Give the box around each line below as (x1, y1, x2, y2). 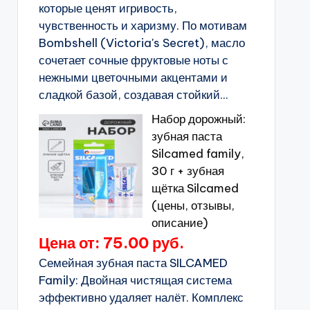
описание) (151, 215, 208, 230)
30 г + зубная (151, 163, 224, 179)
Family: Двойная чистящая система (38, 273, 232, 288)
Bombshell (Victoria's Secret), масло (38, 35, 245, 51)
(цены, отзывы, (151, 198, 235, 213)
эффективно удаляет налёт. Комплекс (38, 290, 244, 305)
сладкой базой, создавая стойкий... (38, 87, 228, 102)
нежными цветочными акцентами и (38, 70, 228, 85)
